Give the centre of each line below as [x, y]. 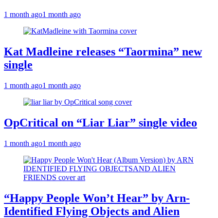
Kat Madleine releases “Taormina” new [103, 51]
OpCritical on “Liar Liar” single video [100, 122]
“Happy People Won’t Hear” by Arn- [97, 198]
